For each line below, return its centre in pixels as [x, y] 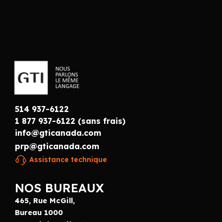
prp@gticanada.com [57, 146]
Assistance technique [68, 159]
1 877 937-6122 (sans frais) [70, 121]
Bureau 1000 [39, 212]
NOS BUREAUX [59, 188]
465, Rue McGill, [45, 200]
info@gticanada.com [58, 133]
